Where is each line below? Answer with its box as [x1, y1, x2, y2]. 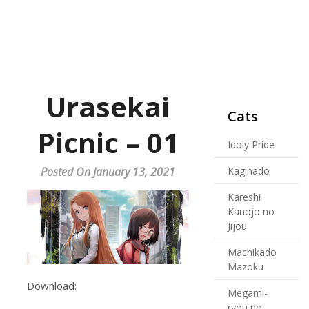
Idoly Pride [228, 138, 275, 151]
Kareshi [228, 190, 261, 203]
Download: [26, 278, 77, 292]
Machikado [228, 246, 277, 259]
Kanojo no [228, 205, 275, 218]
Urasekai [46, 88, 170, 126]
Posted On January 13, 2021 [40, 164, 175, 179]
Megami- [228, 286, 268, 299]
